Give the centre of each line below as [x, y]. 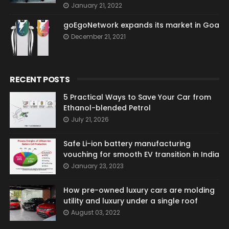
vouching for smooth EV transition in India [141, 155]
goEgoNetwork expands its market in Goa [141, 25]
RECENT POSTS [40, 80]
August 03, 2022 [95, 213]
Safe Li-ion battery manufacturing [127, 144]
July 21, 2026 [90, 120]
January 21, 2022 [96, 6]
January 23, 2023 [97, 166]
